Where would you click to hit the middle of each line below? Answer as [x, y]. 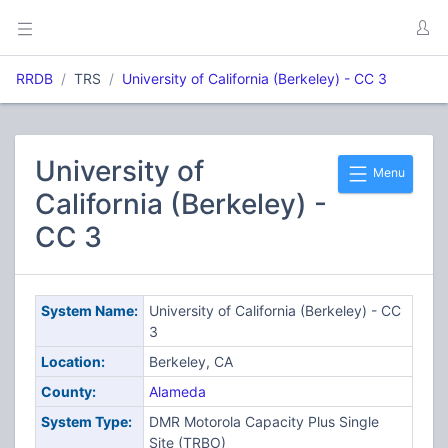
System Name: [89, 310]
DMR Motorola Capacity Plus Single [263, 421]
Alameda [177, 391]
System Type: [86, 421]
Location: [72, 361]
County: [68, 391]
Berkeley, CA [190, 361]
